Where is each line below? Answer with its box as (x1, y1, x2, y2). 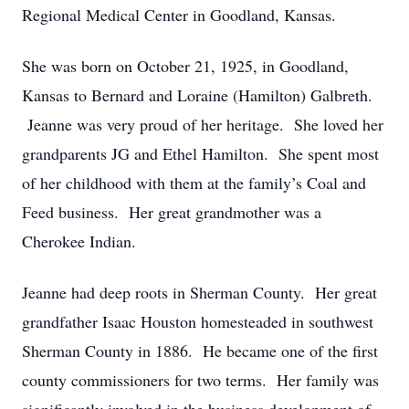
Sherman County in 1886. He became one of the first (22, 340, 378, 362)
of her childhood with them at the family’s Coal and (22, 172, 366, 194)
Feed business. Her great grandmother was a (22, 201, 321, 223)
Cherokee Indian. (22, 230, 136, 252)
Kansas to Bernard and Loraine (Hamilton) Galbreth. (22, 84, 372, 106)
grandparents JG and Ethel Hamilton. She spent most (22, 142, 379, 164)
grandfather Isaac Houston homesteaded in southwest (22, 310, 373, 332)
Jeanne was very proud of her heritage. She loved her (22, 113, 383, 135)
